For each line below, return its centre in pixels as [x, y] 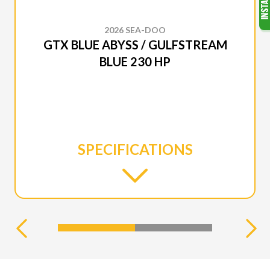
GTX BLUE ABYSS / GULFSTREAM [135, 45]
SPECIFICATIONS [135, 149]
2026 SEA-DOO [135, 30]
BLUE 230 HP [135, 62]
